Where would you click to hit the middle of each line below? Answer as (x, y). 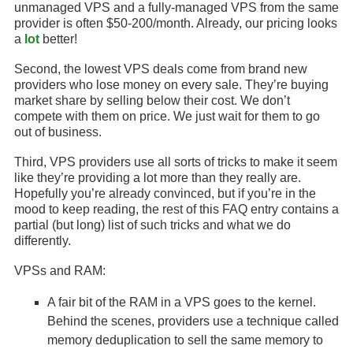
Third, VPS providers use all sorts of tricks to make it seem (176, 162)
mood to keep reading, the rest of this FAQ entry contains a (176, 209)
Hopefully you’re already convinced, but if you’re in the (165, 193)
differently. (43, 241)
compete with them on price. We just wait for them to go (167, 116)
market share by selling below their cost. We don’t (152, 100)
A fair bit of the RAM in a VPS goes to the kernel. (182, 302)
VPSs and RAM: (60, 271)
